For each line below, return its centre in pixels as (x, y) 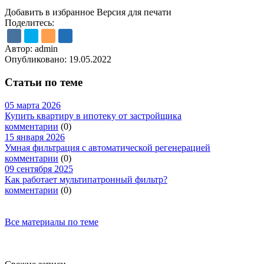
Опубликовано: (37, 60)
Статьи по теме (44, 82)
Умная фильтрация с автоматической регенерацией (108, 147)
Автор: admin (31, 49)
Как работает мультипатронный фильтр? (86, 179)
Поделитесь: (29, 23)
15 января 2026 (35, 137)
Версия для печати (134, 12)
